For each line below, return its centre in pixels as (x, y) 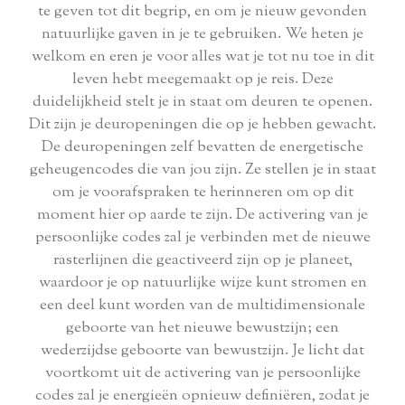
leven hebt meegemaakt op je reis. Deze (202, 80)
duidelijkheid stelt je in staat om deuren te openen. (202, 103)
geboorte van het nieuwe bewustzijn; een (202, 329)
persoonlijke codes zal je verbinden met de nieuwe (202, 238)
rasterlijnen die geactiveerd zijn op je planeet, (202, 261)
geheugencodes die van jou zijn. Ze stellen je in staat (202, 170)
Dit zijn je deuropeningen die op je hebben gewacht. (202, 125)
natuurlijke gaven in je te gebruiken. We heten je (202, 35)
